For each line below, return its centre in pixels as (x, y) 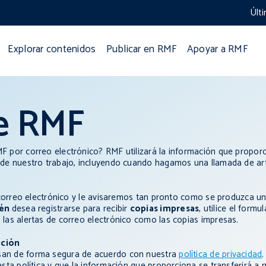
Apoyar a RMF (217, 50)
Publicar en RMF (141, 50)
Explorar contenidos (52, 50)
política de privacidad (221, 255)
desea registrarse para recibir (71, 209)
